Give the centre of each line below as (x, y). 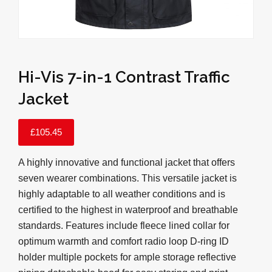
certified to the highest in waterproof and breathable (128, 209)
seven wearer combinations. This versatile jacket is (127, 178)
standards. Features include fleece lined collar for (124, 225)
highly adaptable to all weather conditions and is (122, 194)
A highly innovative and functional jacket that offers (127, 162)
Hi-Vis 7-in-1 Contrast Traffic (124, 77)
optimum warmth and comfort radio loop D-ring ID (124, 241)
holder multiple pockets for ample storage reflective (127, 257)
